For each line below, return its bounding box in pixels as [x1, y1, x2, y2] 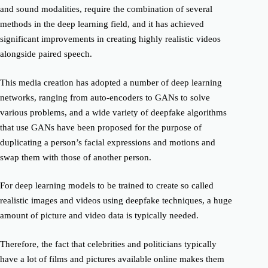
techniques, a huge [162, 196, 232, 205]
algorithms [185, 107, 227, 117]
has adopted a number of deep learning [74, 77, 222, 87]
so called [181, 181, 214, 190]
